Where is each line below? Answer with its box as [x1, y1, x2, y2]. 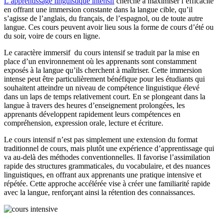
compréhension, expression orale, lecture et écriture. [4, 118, 163, 127]
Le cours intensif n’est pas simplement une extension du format [4, 135, 197, 144]
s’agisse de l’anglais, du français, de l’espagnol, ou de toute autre [4, 14, 203, 22]
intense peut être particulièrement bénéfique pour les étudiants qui [4, 74, 205, 83]
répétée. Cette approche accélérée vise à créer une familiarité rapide [4, 179, 210, 188]
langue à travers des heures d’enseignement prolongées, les [4, 101, 185, 109]
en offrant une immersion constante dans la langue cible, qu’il [4, 5, 193, 14]
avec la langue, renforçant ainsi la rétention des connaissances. [4, 188, 195, 197]
